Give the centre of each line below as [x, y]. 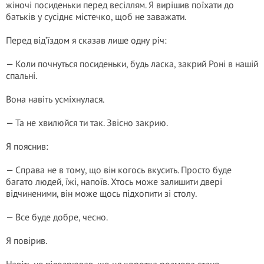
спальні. [22, 75]
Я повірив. [27, 240]
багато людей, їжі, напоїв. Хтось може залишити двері [114, 181]
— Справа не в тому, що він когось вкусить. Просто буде [119, 170]
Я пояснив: [27, 146]
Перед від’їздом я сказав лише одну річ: [86, 40]
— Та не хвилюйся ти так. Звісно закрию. [87, 123]
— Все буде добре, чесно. [57, 217]
